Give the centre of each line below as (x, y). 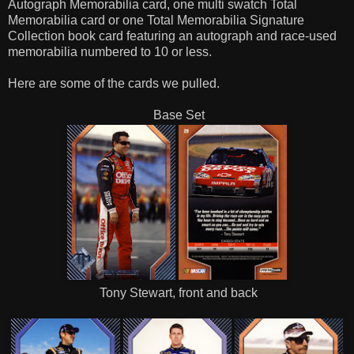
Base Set (177, 115)
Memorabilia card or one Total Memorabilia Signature (156, 20)
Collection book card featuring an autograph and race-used (172, 36)
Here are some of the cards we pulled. (114, 83)
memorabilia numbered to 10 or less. (110, 51)
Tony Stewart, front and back (177, 292)
